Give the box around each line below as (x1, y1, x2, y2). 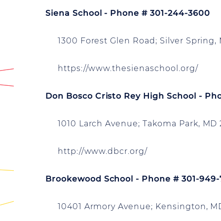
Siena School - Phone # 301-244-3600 (45, 8, 210, 18)
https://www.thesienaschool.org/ (45, 64, 198, 73)
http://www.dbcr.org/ (45, 147, 147, 156)
